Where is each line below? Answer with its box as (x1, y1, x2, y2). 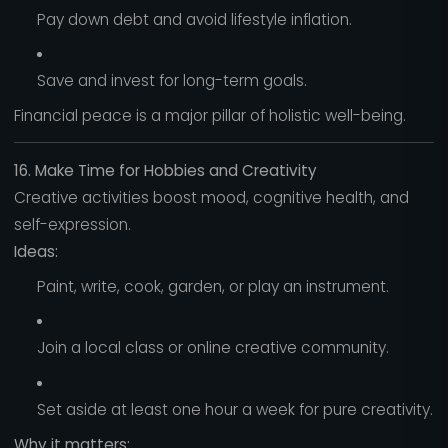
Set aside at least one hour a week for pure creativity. (36, 398, 433, 420)
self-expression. (13, 214, 131, 235)
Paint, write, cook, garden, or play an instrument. (36, 275, 389, 297)
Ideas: (13, 241, 58, 262)
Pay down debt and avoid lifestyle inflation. (36, 8, 352, 30)
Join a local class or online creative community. (36, 337, 389, 359)
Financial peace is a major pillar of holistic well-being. (13, 104, 406, 126)
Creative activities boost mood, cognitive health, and (13, 187, 409, 208)
